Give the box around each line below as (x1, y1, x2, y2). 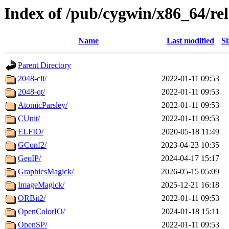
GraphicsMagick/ (18, 167, 74, 176)
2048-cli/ (18, 74, 47, 83)
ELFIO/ (18, 127, 43, 136)
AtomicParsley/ (18, 101, 67, 110)
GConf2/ (18, 141, 47, 150)
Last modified (166, 36, 214, 45)
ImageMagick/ (18, 180, 64, 190)
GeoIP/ (18, 154, 41, 163)
